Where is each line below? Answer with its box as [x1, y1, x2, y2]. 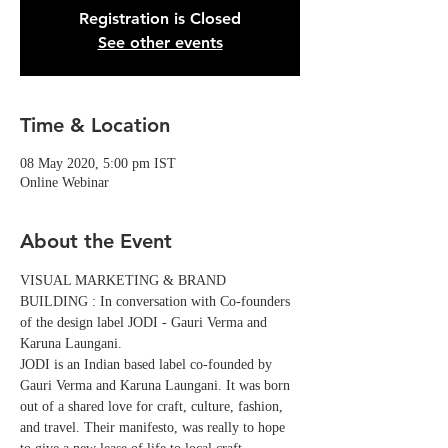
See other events [97, 33, 223, 52]
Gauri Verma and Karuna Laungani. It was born [20, 378, 294, 393]
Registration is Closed [79, 9, 241, 28]
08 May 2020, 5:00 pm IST [20, 156, 176, 171]
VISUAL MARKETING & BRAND [20, 273, 230, 288]
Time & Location [20, 113, 170, 137]
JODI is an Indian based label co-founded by [20, 357, 276, 372]
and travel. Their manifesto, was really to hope [20, 420, 289, 435]
